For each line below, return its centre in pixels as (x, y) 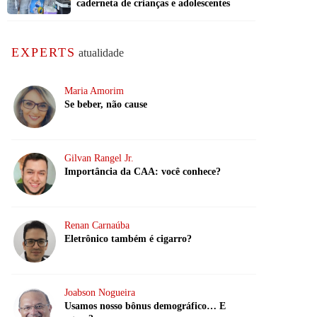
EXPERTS (44, 53)
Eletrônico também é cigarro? (128, 239)
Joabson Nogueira (100, 293)
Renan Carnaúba (97, 226)
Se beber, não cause (106, 105)
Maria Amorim (94, 91)
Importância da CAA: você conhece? (143, 172)
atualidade (100, 53)
